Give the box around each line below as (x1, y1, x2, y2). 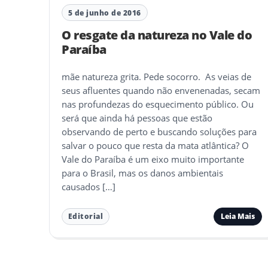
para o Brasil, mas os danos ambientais (62, 167, 223, 179)
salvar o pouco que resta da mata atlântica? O (62, 139, 249, 152)
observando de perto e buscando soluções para (62, 126, 257, 138)
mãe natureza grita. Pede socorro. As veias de (62, 71, 251, 83)
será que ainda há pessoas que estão (62, 112, 212, 124)
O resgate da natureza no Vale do (62, 27, 252, 44)
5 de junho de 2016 (68, 8, 141, 17)
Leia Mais (221, 211, 255, 221)
